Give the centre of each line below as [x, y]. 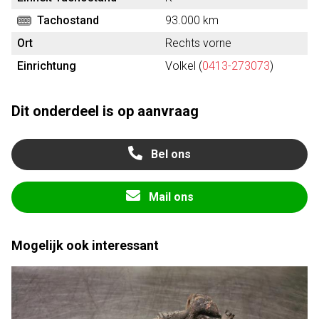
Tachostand [68, 20]
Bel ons [171, 154]
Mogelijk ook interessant [85, 245]
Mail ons [171, 197]
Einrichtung [47, 66]
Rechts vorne [198, 43]
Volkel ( [184, 66]
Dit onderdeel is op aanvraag [105, 111]
